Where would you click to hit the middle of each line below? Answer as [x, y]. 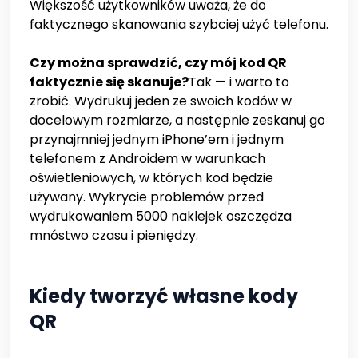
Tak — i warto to [239, 82]
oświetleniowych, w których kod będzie [151, 178]
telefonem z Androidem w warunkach [147, 159]
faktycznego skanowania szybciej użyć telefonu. [179, 25]
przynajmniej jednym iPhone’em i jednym [157, 140]
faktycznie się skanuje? [109, 82]
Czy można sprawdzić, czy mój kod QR [158, 63]
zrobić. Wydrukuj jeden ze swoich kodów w [161, 101]
